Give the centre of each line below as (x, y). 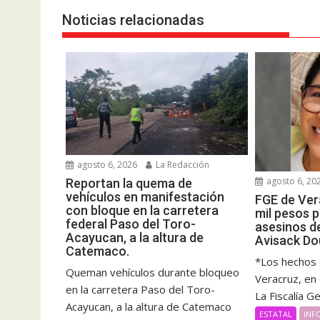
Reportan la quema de (129, 183)
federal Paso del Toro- (131, 224)
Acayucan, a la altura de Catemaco (149, 306)
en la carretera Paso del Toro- (140, 289)
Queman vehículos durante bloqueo (152, 272)
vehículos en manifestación (145, 196)
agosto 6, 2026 (106, 164)
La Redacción (181, 164)
